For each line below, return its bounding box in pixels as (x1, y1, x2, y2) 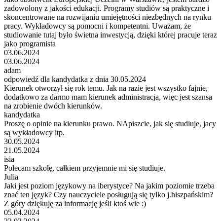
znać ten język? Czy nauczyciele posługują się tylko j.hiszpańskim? (4, 190, 213, 199)
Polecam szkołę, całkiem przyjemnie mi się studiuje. (4, 163, 165, 172)
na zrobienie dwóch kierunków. (4, 101, 102, 110)
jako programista (4, 39, 56, 48)
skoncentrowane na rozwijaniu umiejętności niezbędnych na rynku (4, 12, 211, 21)
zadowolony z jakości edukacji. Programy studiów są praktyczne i (4, 3, 209, 12)
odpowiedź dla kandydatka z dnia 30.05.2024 (4, 74, 146, 83)
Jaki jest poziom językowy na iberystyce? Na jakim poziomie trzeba (4, 181, 215, 190)
